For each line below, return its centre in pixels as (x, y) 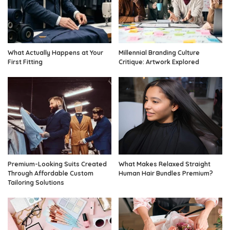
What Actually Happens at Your (55, 52)
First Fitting (25, 62)
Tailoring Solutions (36, 183)
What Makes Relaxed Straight (165, 164)
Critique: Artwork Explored (159, 62)
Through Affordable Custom (51, 173)
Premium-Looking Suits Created (57, 164)
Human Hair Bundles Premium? (166, 173)
